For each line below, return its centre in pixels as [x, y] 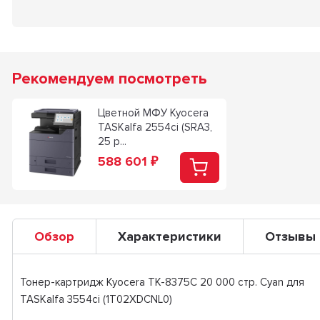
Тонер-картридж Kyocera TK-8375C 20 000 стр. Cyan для [162, 282]
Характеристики [169, 236]
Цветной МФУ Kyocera [153, 113]
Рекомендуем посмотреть [109, 79]
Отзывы [290, 236]
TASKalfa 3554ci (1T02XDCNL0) [96, 299]
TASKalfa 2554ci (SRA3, [155, 127]
